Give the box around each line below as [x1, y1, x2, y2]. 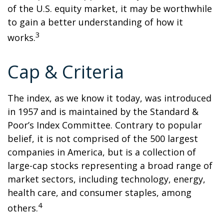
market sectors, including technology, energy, [7, 173, 205, 185]
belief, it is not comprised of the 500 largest [7, 132, 198, 144]
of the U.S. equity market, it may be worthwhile [7, 2, 212, 14]
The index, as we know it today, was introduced [7, 92, 211, 104]
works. [7, 31, 35, 43]
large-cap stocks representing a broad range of [7, 159, 212, 171]
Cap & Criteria [7, 59, 124, 84]
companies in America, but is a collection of [7, 146, 196, 158]
